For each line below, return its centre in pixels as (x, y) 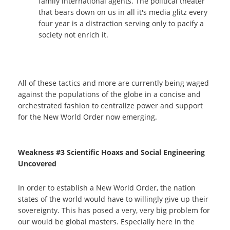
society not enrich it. (73, 35)
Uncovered (37, 164)
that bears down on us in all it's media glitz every (123, 12)
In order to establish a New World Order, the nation (107, 188)
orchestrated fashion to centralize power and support (110, 106)
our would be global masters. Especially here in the (106, 222)
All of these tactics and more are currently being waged (113, 83)
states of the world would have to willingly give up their (113, 199)
